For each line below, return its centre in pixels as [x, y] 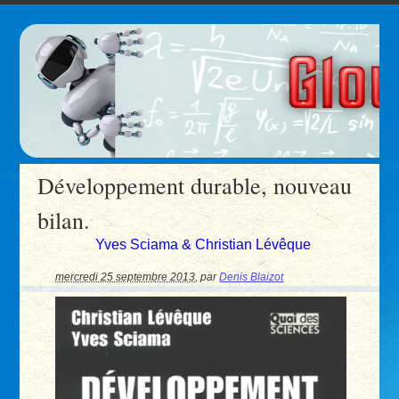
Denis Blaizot [252, 277]
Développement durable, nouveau [195, 185]
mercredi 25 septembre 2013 [126, 277]
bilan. [64, 220]
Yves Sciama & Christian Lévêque [204, 244]
